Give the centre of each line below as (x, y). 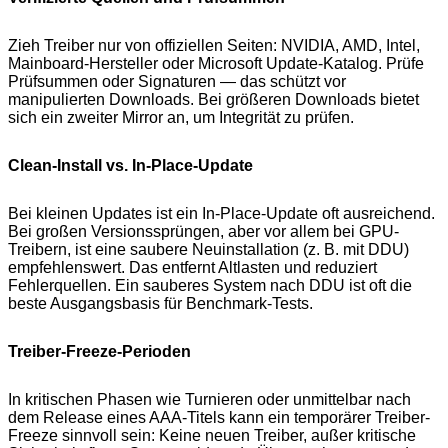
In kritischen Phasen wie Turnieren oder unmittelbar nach (209, 400)
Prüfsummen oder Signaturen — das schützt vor (177, 82)
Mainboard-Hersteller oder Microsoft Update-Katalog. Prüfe (216, 64)
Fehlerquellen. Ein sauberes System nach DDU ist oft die (210, 286)
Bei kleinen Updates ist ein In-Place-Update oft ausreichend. (221, 214)
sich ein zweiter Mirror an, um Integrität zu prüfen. (181, 118)
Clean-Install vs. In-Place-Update (130, 166)
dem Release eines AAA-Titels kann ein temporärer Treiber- (219, 418)
